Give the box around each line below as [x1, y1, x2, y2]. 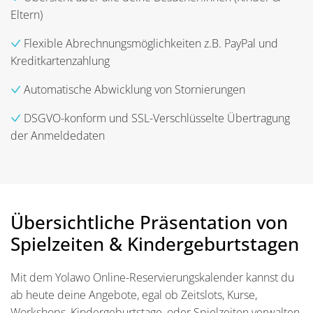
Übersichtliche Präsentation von [10, 209, 288, 235]
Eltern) [10, 6, 43, 22]
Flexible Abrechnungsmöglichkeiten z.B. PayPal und [21, 35, 278, 51]
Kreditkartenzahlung [10, 52, 110, 68]
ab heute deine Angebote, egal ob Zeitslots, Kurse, [10, 286, 257, 303]
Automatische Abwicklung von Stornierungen [21, 81, 245, 97]
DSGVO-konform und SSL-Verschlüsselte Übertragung [21, 110, 290, 126]
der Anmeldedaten [10, 127, 105, 143]
